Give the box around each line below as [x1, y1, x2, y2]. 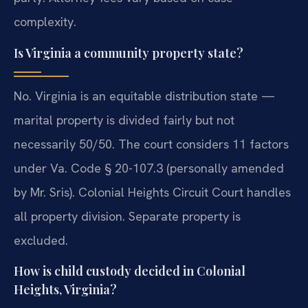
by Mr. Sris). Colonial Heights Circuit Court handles [14, 184, 291, 200]
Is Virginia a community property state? [14, 44, 243, 61]
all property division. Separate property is [14, 208, 241, 224]
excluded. [14, 232, 68, 248]
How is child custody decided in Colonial [14, 263, 245, 280]
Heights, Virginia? [14, 281, 117, 298]
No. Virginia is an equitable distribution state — [14, 87, 275, 104]
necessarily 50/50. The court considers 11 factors [14, 135, 289, 152]
